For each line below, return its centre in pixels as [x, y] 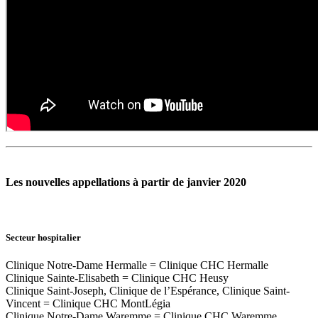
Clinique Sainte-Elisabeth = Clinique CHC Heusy [117, 278]
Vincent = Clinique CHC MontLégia [88, 304]
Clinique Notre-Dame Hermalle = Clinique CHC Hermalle [137, 265]
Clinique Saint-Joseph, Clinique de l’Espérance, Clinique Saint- [148, 291]
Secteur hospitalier [43, 238]
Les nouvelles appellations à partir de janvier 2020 [126, 182]
